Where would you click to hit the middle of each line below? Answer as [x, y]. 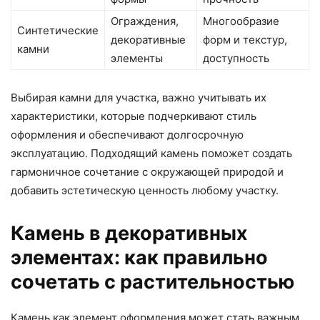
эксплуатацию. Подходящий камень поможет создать [151, 154]
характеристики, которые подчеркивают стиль [134, 116]
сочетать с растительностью [152, 282]
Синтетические [58, 31]
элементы [137, 59]
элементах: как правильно [139, 258]
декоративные [148, 40]
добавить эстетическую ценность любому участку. [145, 191]
